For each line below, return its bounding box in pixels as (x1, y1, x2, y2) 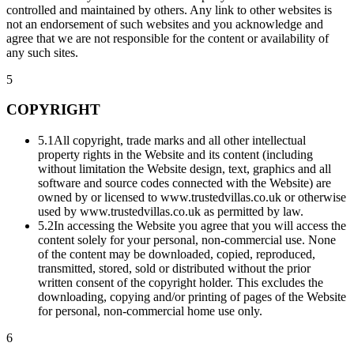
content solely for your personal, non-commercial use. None (38, 233, 336, 247)
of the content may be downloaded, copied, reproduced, (38, 247, 315, 262)
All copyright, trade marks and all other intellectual (54, 134, 306, 148)
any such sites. (6, 45, 78, 59)
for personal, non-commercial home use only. (38, 304, 262, 318)
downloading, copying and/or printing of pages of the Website (38, 290, 346, 304)
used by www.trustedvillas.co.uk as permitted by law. (38, 205, 303, 219)
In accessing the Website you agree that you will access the (54, 219, 346, 233)
